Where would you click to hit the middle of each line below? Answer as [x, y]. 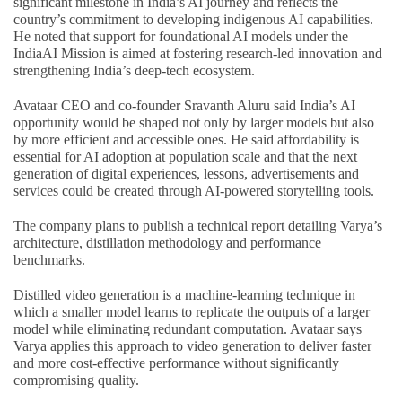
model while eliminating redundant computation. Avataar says [188, 328]
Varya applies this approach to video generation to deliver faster [192, 345]
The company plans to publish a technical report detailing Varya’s [198, 225]
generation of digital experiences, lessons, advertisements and [186, 173]
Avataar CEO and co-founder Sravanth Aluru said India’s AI [184, 105]
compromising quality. [76, 380]
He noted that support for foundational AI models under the [181, 36]
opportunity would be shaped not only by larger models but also [194, 122]
